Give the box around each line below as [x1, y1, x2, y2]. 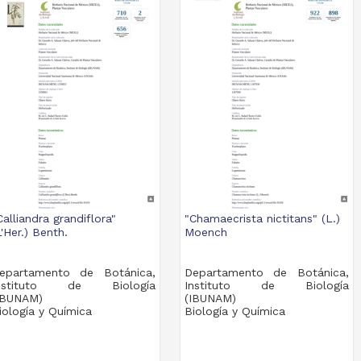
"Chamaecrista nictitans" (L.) [184, 212, 340, 225]
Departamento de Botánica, [184, 266, 350, 279]
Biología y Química [184, 305, 285, 317]
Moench [184, 226, 227, 239]
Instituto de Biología [184, 279, 350, 292]
